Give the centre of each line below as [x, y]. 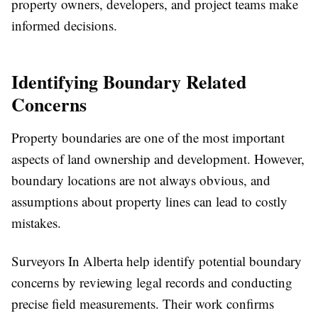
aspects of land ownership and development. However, [158, 159]
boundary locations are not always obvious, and [141, 180]
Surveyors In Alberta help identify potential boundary [157, 261]
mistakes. [36, 223]
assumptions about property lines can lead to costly [149, 201]
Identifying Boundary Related [129, 82]
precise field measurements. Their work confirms [143, 303]
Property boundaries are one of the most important [148, 137]
